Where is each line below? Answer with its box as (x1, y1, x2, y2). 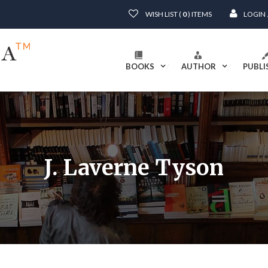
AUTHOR (181, 62, 216, 71)
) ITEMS (187, 10, 212, 19)
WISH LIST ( (144, 10, 182, 19)
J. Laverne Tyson (44, 154, 224, 181)
